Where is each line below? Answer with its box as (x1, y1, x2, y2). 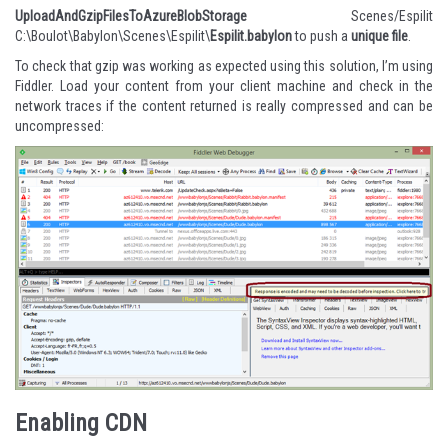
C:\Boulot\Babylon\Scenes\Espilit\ (15, 27, 210, 44)
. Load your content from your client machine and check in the (51, 77, 433, 94)
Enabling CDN (15, 408, 147, 437)
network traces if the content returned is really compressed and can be (15, 97, 433, 114)
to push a (292, 27, 351, 44)
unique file (351, 27, 408, 44)
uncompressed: (15, 117, 104, 134)
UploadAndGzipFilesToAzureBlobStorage (15, 7, 247, 24)
